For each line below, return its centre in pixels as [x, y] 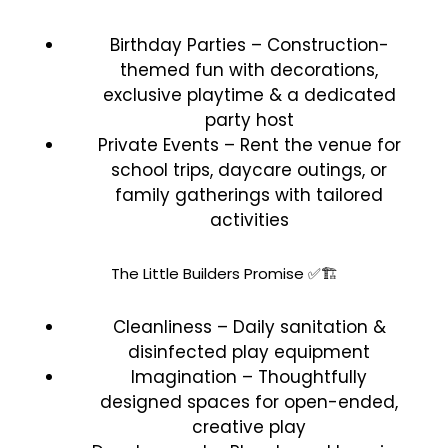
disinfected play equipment [249, 351]
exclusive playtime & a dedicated [249, 94]
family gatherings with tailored [249, 194]
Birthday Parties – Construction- [249, 44]
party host [249, 119]
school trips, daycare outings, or [249, 169]
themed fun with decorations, [249, 69]
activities [249, 219]
